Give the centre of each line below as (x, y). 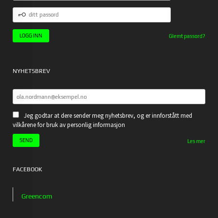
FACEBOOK (27, 170)
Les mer (196, 141)
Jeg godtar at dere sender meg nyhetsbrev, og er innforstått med (108, 116)
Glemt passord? (187, 36)
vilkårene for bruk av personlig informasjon (69, 125)
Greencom (36, 196)
